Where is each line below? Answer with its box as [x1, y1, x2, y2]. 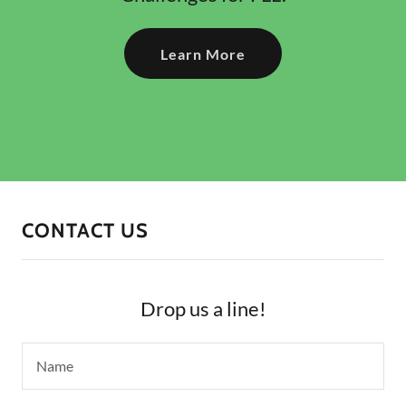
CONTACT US [22, 218, 149, 244]
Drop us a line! [140, 296, 266, 322]
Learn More [159, 44, 246, 63]
